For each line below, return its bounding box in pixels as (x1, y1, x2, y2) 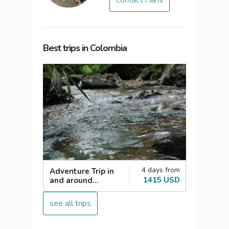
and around (50, 175, 93, 186)
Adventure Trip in (50, 166, 114, 177)
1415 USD (143, 175, 180, 186)
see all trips (50, 198, 91, 210)
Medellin (50, 185, 83, 195)
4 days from (142, 165, 180, 175)
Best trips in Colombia (43, 42, 127, 55)
